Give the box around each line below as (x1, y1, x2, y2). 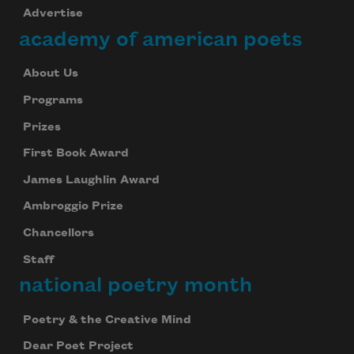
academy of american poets (19, 28, 303, 51)
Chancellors (22, 227, 94, 240)
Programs (22, 94, 83, 107)
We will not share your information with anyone (66, 86, 272, 96)
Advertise (22, 7, 83, 21)
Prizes (22, 120, 61, 134)
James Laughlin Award (22, 173, 160, 186)
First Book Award (22, 147, 129, 160)
